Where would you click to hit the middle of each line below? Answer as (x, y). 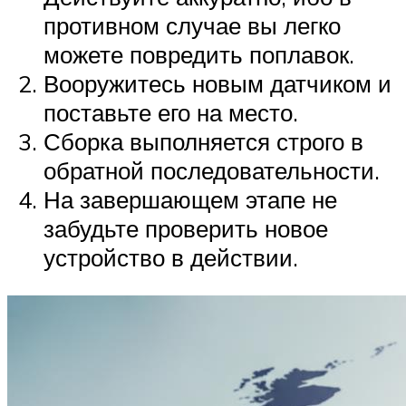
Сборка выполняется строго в (203, 142)
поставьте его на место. (171, 113)
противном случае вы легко (192, 26)
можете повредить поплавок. (199, 55)
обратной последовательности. (212, 171)
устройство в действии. (171, 258)
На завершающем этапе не (190, 200)
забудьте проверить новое (186, 229)
